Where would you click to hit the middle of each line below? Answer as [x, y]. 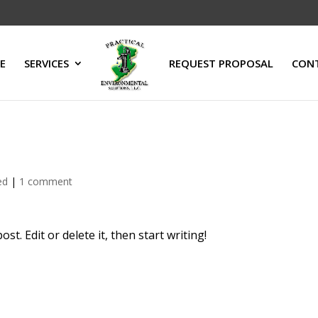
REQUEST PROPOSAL [221, 63]
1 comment [46, 181]
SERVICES [47, 63]
